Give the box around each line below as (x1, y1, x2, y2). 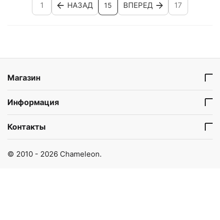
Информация (7, 97, 59, 107)
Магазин (7, 73, 40, 82)
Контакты (7, 122, 46, 132)
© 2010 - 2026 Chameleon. (7, 149, 102, 159)
